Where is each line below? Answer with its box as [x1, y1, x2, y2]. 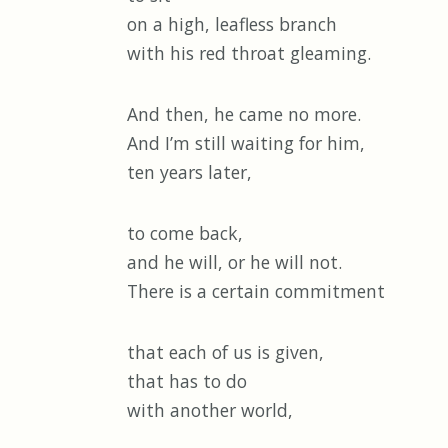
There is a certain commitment [127, 279, 385, 304]
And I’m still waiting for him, [127, 131, 365, 156]
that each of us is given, [127, 340, 324, 365]
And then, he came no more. [127, 102, 361, 127]
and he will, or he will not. [127, 250, 342, 275]
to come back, [127, 221, 243, 246]
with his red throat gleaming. [127, 41, 371, 66]
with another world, [127, 398, 293, 423]
